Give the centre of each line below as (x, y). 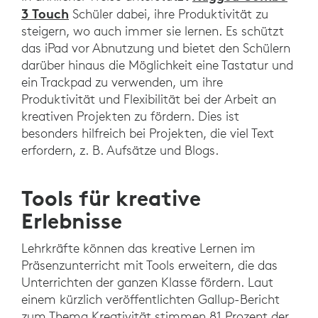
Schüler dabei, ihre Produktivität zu (169, 14)
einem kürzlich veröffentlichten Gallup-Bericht (150, 300)
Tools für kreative (111, 199)
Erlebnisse (72, 221)
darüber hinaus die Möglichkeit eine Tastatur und (157, 65)
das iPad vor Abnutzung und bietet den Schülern (156, 48)
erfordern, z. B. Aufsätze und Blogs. (120, 150)
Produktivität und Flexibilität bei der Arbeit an (149, 99)
